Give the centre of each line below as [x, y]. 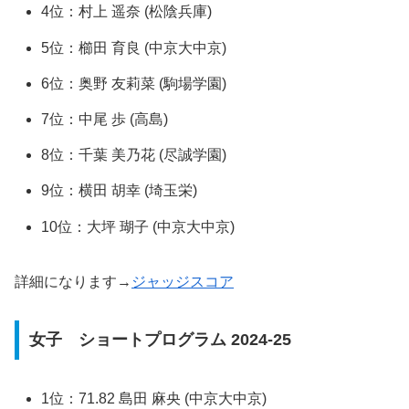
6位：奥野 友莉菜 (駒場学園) [134, 83]
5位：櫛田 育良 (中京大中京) [134, 47]
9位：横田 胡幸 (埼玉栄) [120, 191]
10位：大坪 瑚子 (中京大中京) [138, 226]
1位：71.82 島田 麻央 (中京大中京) [154, 398]
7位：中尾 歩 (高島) [105, 120]
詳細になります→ [73, 281]
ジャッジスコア [183, 281]
